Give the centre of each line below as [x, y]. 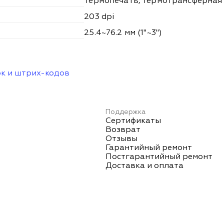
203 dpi [99, 17]
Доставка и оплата [145, 166]
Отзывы [122, 139]
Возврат [123, 130]
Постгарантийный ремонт [159, 157]
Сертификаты [133, 121]
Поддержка [126, 112]
